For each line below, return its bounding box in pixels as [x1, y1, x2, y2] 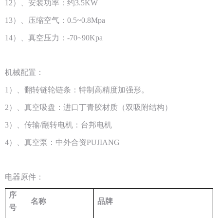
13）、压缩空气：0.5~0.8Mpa [5, 16, 105, 24]
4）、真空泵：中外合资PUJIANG [5, 138, 120, 146]
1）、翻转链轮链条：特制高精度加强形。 [5, 85, 149, 94]
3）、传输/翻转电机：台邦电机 [5, 120, 114, 129]
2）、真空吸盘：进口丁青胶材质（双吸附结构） [5, 103, 172, 111]
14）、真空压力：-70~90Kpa [5, 33, 103, 42]
